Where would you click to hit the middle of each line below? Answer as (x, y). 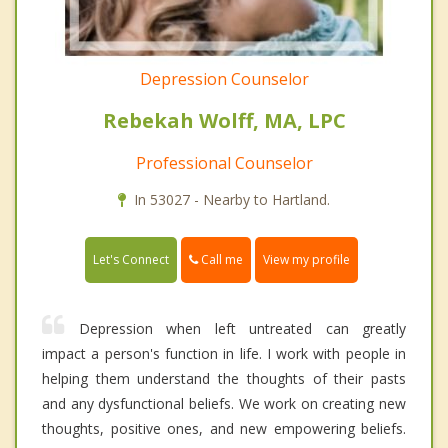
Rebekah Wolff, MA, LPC (224, 120)
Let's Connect (131, 260)
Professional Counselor (224, 162)
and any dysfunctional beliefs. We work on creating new (224, 404)
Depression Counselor (224, 78)
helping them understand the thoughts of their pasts (224, 379)
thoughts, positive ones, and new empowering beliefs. (224, 429)
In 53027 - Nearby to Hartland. (232, 199)
